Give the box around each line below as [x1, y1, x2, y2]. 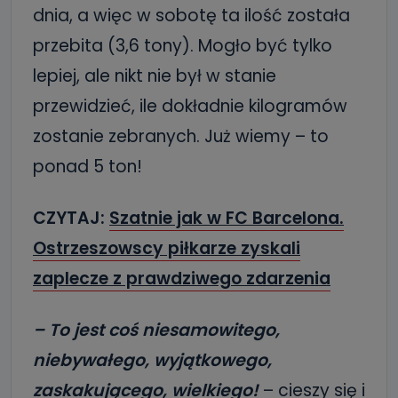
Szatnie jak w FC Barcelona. [109, 206, 344, 230]
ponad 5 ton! [33, 155, 142, 179]
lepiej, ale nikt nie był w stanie [33, 64, 276, 88]
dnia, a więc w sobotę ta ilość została [33, 4, 350, 28]
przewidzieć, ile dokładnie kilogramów [33, 94, 347, 118]
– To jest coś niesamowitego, [33, 318, 280, 342]
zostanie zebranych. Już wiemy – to [33, 124, 329, 148]
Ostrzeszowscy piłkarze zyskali [33, 236, 300, 260]
